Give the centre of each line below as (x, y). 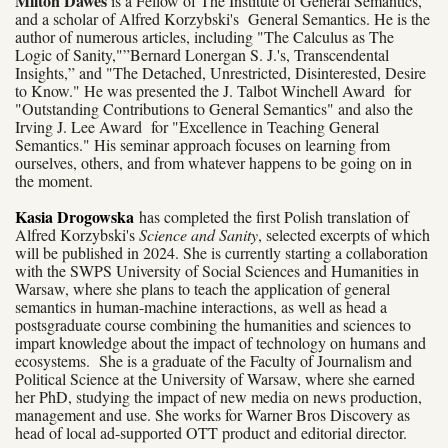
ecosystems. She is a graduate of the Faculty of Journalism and (213, 360)
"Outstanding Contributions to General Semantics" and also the (214, 108)
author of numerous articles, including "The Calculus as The (204, 36)
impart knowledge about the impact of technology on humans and (220, 342)
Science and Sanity (198, 234)
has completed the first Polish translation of (274, 216)
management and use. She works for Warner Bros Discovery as (212, 414)
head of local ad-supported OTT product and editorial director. (211, 432)
